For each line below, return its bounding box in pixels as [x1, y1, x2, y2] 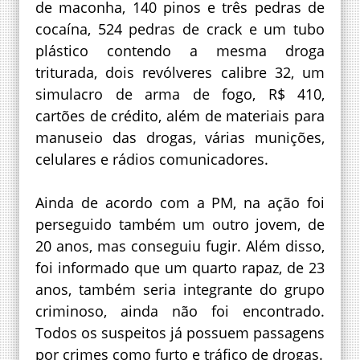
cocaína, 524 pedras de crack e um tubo [35, 19, 325, 39]
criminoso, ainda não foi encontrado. [35, 301, 325, 321]
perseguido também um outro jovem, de [35, 215, 325, 235]
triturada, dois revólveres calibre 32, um [35, 63, 325, 83]
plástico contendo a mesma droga [35, 41, 325, 61]
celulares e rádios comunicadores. [35, 149, 268, 170]
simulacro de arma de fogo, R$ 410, [35, 84, 325, 104]
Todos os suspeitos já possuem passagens [35, 323, 325, 343]
